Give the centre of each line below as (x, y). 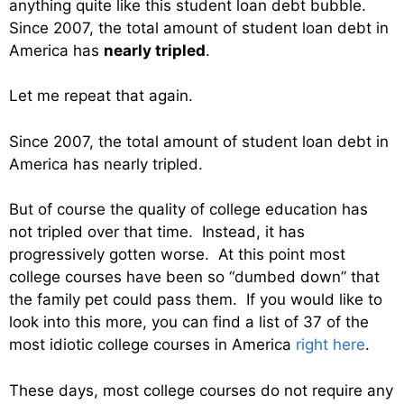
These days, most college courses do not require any (201, 390)
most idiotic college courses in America (152, 345)
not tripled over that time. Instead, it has (157, 232)
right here (331, 345)
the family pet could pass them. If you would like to (196, 300)
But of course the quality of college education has (188, 210)
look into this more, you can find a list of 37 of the (189, 322)
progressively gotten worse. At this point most (177, 255)
